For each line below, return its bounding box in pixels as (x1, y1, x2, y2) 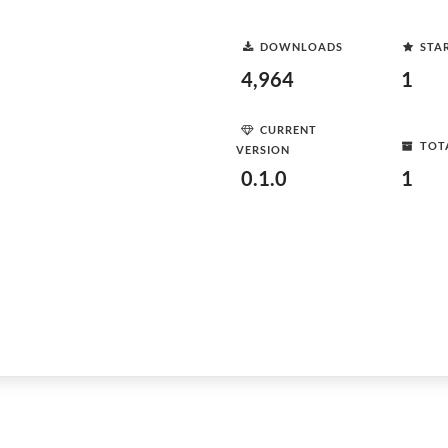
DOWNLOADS (260, 39, 343, 53)
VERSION (236, 143, 290, 156)
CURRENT (260, 122, 317, 136)
